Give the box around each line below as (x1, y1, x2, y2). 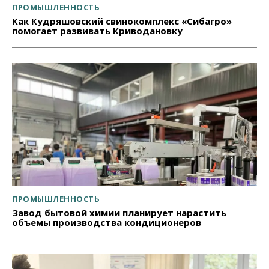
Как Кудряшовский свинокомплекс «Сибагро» (12, 15, 232, 28)
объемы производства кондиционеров (12, 216, 201, 229)
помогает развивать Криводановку (12, 25, 183, 37)
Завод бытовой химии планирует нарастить (12, 207, 226, 219)
